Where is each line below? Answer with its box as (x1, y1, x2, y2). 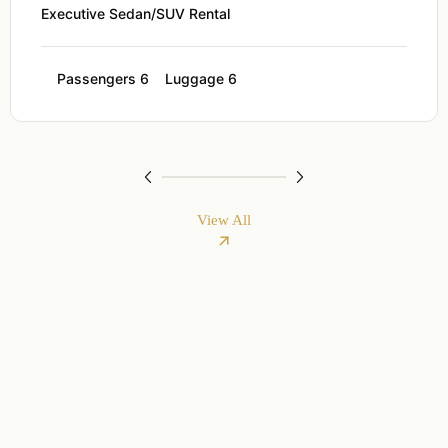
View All (197, 212, 251, 229)
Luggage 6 (165, 70, 237, 88)
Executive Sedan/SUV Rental (41, 5, 230, 23)
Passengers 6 (57, 70, 149, 88)
